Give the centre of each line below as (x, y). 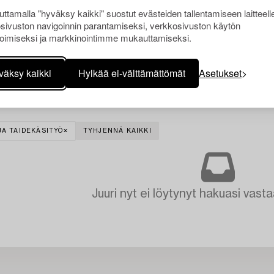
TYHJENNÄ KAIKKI (117, 131)
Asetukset (220, 73)
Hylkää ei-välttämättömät (132, 73)
